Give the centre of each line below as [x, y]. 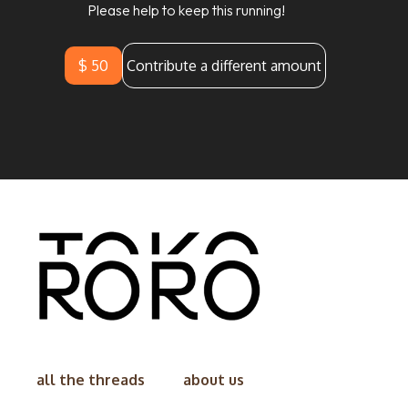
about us [214, 380]
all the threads [91, 380]
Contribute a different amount [224, 66]
